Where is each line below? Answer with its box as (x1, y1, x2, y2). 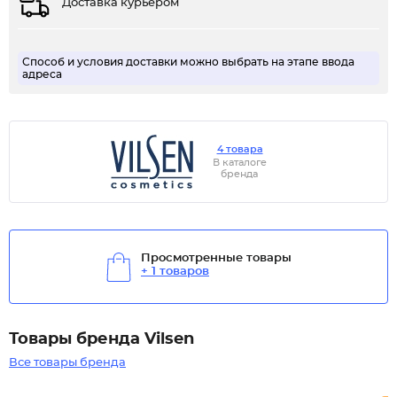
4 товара (216, 144, 263, 154)
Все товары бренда (9, 357, 126, 369)
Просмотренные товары (141, 253, 292, 264)
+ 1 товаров (141, 266, 209, 277)
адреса (22, 69, 62, 80)
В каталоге (212, 158, 267, 167)
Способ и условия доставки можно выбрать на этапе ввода (22, 57, 354, 67)
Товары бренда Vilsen (9, 331, 194, 347)
